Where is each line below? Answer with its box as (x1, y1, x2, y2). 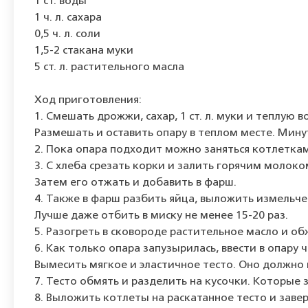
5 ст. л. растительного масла (34, 62, 184, 73)
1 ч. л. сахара (34, 12, 102, 23)
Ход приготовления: (34, 95, 142, 106)
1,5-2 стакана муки (34, 45, 133, 56)
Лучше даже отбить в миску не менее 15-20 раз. (34, 210, 288, 221)
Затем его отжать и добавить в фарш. (34, 177, 236, 188)
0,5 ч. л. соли (34, 29, 100, 40)
